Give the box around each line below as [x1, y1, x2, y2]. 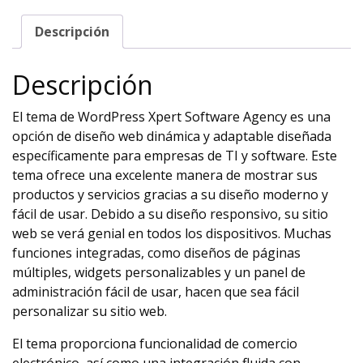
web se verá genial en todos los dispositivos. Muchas [12, 224, 331, 243]
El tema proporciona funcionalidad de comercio [12, 335, 297, 353]
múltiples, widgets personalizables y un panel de [12, 263, 305, 282]
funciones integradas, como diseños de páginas [12, 244, 301, 263]
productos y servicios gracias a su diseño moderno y [12, 186, 328, 204]
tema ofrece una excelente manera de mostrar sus [12, 166, 318, 185]
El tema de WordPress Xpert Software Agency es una [12, 108, 331, 126]
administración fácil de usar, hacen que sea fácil [12, 283, 299, 301]
